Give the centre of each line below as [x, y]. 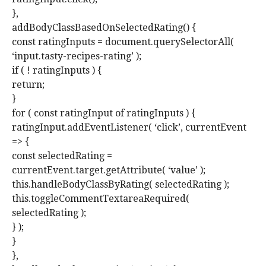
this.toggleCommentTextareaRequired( [101, 199]
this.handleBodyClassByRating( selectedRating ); [121, 185]
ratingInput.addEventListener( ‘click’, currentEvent [129, 128]
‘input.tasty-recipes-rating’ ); [77, 56]
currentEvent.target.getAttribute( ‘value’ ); [109, 170]
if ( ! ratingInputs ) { [57, 71]
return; [28, 85]
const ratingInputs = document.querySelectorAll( [123, 42]
